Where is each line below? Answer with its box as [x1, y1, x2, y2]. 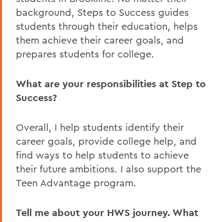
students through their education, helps [16, 19, 198, 32]
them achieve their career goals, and [16, 33, 184, 46]
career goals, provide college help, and [16, 134, 197, 147]
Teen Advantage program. [16, 176, 136, 189]
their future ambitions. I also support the [16, 162, 201, 175]
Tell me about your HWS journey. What [16, 206, 198, 219]
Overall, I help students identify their [16, 120, 184, 133]
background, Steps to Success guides [16, 5, 189, 18]
